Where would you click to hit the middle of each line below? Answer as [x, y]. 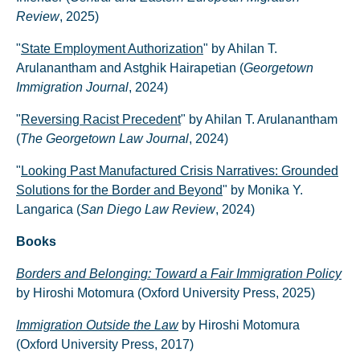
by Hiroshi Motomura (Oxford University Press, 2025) [166, 293]
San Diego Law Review [148, 209]
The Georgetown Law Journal [104, 139]
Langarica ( [48, 209]
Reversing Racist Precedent [101, 119]
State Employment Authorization [112, 49]
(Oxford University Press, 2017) [105, 344]
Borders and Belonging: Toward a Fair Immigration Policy [179, 274]
